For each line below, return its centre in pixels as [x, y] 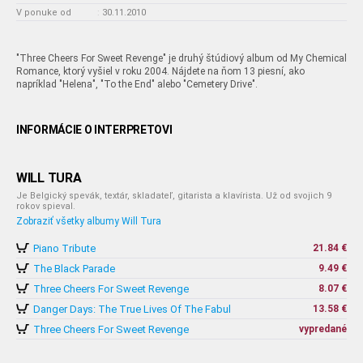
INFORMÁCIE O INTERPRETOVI [94, 130]
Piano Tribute [64, 248]
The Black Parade [74, 269]
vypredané [323, 329]
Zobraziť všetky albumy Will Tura [89, 221]
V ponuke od [44, 13]
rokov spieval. [46, 206]
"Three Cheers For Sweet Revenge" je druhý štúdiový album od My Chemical [181, 58]
